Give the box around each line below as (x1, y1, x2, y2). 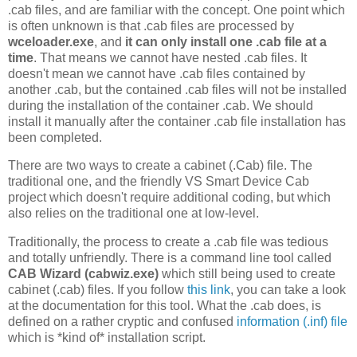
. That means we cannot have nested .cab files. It (33, 50, 307, 65)
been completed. (8, 130, 102, 144)
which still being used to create (159, 267, 335, 281)
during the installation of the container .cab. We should (8, 98, 313, 112)
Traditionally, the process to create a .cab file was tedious (8, 235, 328, 249)
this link (187, 283, 230, 297)
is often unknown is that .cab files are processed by (8, 18, 294, 33)
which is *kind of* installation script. (8, 331, 206, 345)
